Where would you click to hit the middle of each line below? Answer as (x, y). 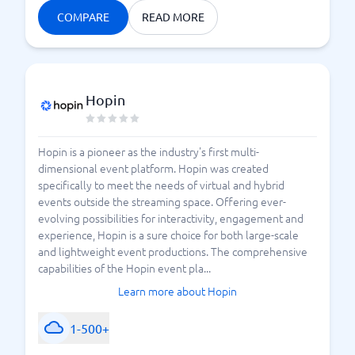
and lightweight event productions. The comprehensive (173, 251)
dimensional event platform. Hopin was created (153, 168)
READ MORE (173, 17)
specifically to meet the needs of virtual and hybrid (161, 185)
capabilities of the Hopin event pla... (124, 268)
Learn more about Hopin (177, 291)
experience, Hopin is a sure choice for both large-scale (168, 235)
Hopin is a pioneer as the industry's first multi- (149, 151)
